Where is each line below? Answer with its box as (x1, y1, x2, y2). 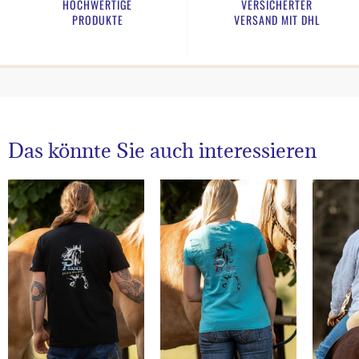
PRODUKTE (71, 11, 123, 29)
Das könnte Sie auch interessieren (8, 136, 317, 163)
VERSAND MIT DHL (233, 11, 321, 29)
